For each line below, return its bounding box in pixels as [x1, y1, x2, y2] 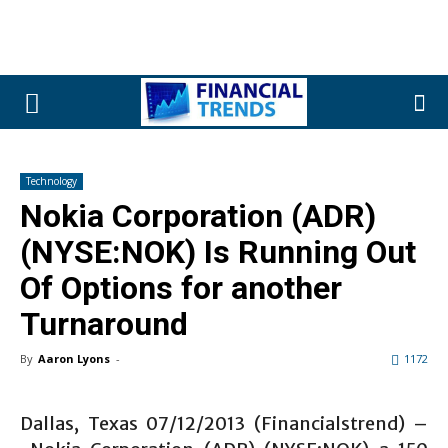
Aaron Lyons [38, 351, 110, 366]
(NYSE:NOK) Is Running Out [20, 233, 416, 271]
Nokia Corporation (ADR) [20, 197, 376, 235]
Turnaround [20, 305, 188, 343]
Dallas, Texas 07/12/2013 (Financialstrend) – [20, 412, 428, 435]
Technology [26, 174, 77, 188]
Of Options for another [20, 269, 342, 307]
